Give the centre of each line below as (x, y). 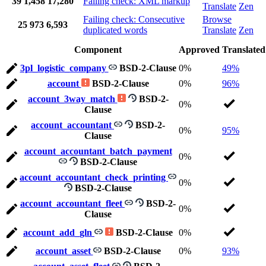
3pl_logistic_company (64, 68)
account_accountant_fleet (72, 204)
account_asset (64, 251)
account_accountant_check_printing (94, 178)
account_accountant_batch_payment (98, 151)
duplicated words (115, 30)
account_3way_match (72, 99)
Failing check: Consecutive (134, 20)
